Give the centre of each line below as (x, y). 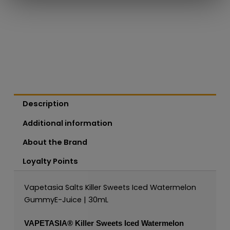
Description (46, 104)
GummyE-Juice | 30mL (66, 199)
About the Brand (55, 142)
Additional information (68, 123)
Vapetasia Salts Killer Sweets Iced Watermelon (110, 187)
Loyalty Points (51, 161)
